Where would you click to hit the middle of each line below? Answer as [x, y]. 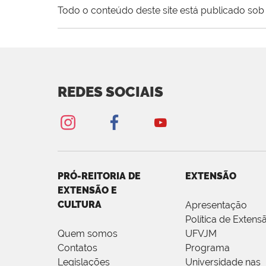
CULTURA [80, 205]
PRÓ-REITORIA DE [99, 176]
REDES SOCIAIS [110, 92]
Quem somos [88, 234]
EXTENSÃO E [87, 191]
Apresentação [216, 205]
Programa [207, 248]
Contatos [77, 248]
